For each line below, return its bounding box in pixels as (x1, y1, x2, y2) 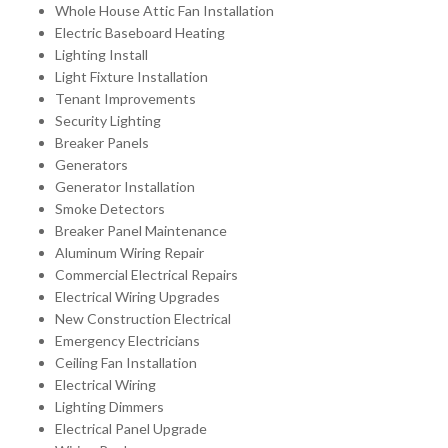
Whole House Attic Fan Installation (55, 2, 274, 19)
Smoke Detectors (55, 200, 165, 217)
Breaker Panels (55, 134, 149, 151)
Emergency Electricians (55, 332, 200, 349)
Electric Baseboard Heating (55, 24, 225, 41)
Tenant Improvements (55, 90, 196, 107)
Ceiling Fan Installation (55, 354, 197, 371)
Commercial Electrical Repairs (55, 266, 238, 283)
